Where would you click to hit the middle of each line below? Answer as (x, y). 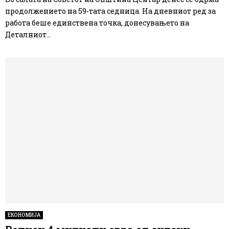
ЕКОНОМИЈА (24, 215)
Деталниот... (28, 35)
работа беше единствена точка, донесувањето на (97, 23)
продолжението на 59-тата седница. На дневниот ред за (110, 11)
